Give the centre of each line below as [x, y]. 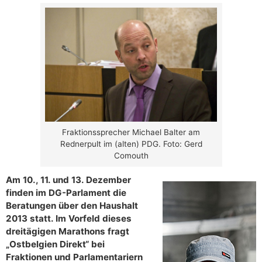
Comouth [131, 156]
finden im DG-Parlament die [66, 193]
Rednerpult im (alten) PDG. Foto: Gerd [131, 144]
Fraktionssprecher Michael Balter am [131, 132]
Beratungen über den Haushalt [72, 206]
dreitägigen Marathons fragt [68, 232]
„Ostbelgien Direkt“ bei [55, 244]
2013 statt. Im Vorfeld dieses [69, 219]
